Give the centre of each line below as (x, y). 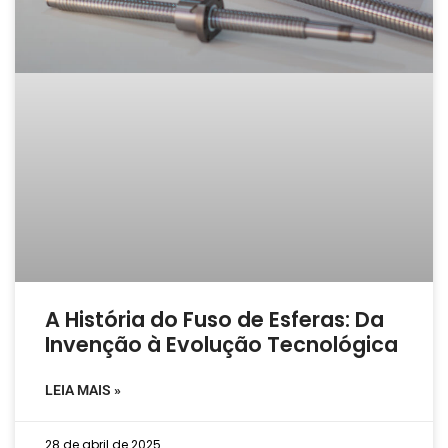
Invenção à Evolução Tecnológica (221, 345)
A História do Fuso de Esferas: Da (214, 320)
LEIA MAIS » (83, 390)
